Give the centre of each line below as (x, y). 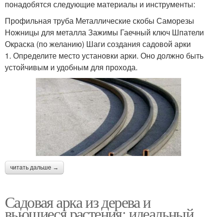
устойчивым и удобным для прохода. (71, 67)
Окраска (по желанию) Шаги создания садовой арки (98, 44)
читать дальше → (34, 167)
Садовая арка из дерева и (78, 201)
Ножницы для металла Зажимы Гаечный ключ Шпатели (104, 32)
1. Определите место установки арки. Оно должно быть (104, 56)
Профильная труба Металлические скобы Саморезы (100, 21)
